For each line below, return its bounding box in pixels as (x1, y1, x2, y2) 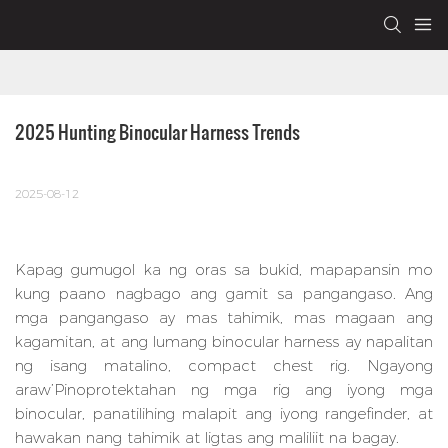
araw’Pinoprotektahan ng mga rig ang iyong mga (15, 380, 433, 400)
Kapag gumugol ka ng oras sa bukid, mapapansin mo (15, 260, 433, 280)
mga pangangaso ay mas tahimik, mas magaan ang (15, 308, 433, 328)
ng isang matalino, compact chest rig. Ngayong (15, 356, 433, 376)
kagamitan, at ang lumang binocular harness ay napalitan (15, 332, 433, 352)
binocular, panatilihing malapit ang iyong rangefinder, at (15, 404, 433, 424)
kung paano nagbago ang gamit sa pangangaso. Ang (15, 284, 433, 304)
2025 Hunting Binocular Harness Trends (15, 118, 300, 146)
